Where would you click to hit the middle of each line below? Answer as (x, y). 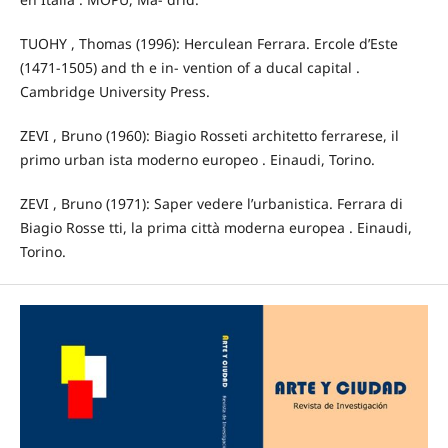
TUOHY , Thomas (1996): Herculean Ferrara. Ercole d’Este (208, 43)
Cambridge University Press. (114, 91)
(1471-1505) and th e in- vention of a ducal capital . (189, 67)
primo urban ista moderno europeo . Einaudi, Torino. (197, 159)
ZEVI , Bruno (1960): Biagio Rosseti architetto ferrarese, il (209, 135)
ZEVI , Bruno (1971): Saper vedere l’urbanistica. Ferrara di (211, 203)
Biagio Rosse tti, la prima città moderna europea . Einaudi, (215, 227)
